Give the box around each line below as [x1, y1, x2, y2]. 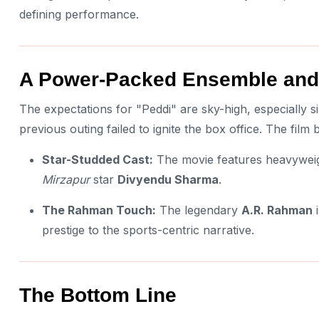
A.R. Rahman [241, 203, 313, 218]
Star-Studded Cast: [42, 152, 153, 167]
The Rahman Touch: [42, 203, 156, 218]
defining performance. [19, 7, 139, 22]
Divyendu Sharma [117, 172, 219, 187]
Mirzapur [42, 172, 90, 187]
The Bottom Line [19, 284, 177, 307]
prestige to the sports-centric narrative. [42, 223, 254, 238]
